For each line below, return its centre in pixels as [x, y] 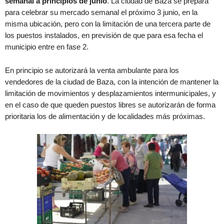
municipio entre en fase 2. [47, 47]
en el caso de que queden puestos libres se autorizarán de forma [110, 105]
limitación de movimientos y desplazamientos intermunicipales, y [110, 93]
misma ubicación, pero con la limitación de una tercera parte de [108, 24]
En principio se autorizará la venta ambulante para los [92, 70]
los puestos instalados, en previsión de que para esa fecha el [104, 35]
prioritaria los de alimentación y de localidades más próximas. [105, 116]
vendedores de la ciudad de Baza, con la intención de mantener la [112, 82]
